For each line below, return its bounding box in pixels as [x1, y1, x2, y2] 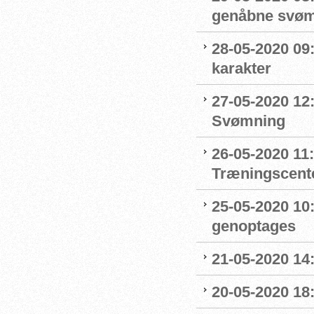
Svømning [212, 112, 285, 130]
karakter [212, 60, 271, 77]
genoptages [212, 217, 296, 235]
